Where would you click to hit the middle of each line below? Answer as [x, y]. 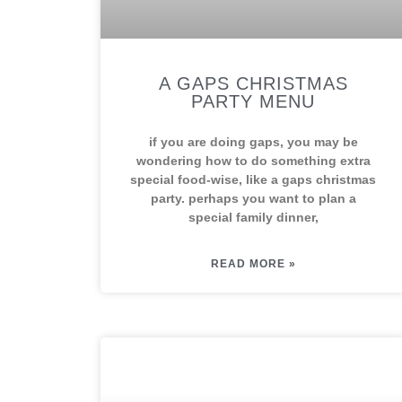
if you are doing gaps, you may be [253, 142]
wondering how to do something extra [253, 161]
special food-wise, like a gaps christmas [253, 179]
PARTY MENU [253, 101]
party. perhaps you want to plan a [253, 198]
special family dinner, [253, 217]
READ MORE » [253, 264]
